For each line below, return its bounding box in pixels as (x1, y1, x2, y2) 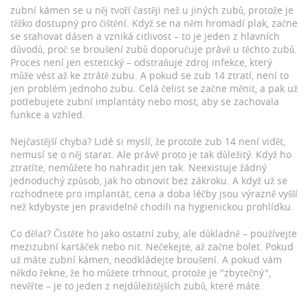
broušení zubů (83, 43, 148, 56)
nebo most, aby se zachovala (145, 95, 279, 108)
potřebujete (10, 95, 67, 108)
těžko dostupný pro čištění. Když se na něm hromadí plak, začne (10, 16, 298, 30)
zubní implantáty (67, 95, 145, 108)
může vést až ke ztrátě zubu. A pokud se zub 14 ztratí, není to (10, 69, 289, 82)
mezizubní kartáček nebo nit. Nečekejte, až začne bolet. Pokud (10, 240, 294, 253)
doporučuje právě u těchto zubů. (148, 43, 297, 56)
